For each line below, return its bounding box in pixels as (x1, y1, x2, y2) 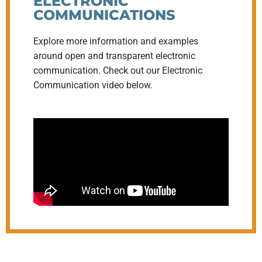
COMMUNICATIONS (33, 6, 175, 23)
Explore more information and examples (33, 35, 198, 47)
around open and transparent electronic (33, 50, 195, 61)
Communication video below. (33, 79, 153, 91)
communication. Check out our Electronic (33, 64, 202, 76)
